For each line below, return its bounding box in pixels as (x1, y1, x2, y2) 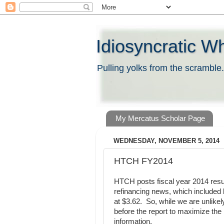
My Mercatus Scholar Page (115, 114, 205, 123)
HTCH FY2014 (114, 155, 173, 166)
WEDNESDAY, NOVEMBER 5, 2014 (113, 137, 219, 145)
